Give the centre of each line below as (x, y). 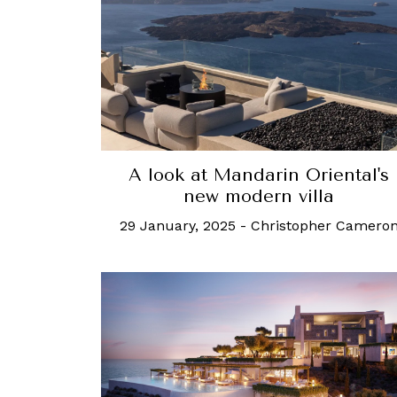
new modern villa (259, 197)
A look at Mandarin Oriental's (259, 175)
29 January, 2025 (177, 226)
